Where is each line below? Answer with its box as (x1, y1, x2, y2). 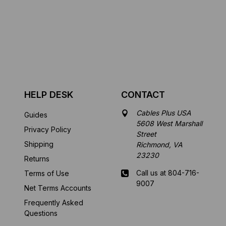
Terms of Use (24, 169, 69, 178)
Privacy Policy (24, 125, 71, 134)
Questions (24, 209, 58, 218)
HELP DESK (24, 89, 73, 100)
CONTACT (121, 89, 165, 100)
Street (136, 130, 157, 139)
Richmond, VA (136, 140, 183, 149)
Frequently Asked (24, 198, 83, 207)
